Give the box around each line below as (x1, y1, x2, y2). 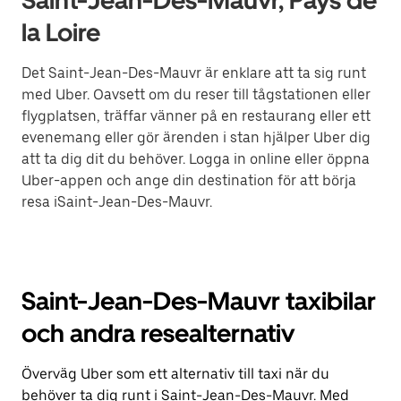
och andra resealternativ (21, 318, 294, 349)
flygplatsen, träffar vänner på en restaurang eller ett (21, 107, 371, 125)
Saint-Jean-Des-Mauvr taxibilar (21, 286, 376, 317)
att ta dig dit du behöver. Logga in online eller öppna (21, 150, 370, 168)
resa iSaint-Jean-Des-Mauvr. (21, 193, 212, 211)
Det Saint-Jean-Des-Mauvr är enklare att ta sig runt (21, 64, 366, 82)
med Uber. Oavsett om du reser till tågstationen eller (21, 86, 371, 104)
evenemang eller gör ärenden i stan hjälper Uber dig (21, 129, 371, 147)
